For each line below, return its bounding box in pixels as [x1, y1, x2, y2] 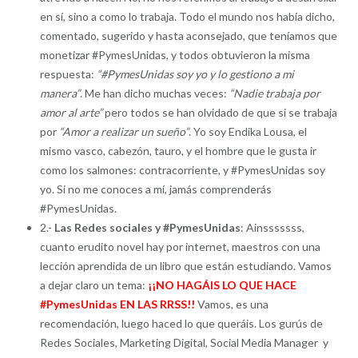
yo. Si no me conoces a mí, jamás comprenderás [39, 181, 272, 196]
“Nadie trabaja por [229, 86, 320, 100]
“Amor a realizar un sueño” [58, 124, 189, 138]
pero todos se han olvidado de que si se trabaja [101, 105, 337, 119]
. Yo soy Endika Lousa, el [188, 124, 307, 138]
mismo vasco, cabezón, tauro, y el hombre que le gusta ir [39, 143, 316, 157]
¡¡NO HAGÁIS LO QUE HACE [147, 277, 296, 292]
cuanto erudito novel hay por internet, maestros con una [39, 239, 320, 253]
